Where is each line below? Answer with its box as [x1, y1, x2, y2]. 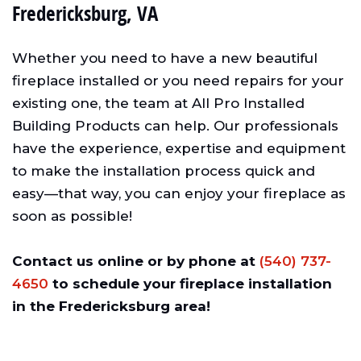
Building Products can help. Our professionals [12, 117, 338, 134]
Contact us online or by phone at [12, 252, 259, 269]
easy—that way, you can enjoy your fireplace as [12, 185, 346, 201]
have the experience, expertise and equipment [12, 139, 346, 156]
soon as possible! [12, 207, 132, 224]
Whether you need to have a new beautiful [12, 49, 317, 66]
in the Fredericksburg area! [12, 297, 210, 314]
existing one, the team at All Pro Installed [12, 94, 305, 111]
